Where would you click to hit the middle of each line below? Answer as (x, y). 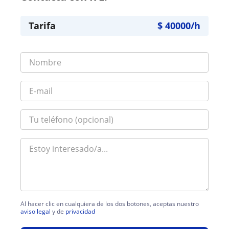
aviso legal (36, 212)
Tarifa (42, 26)
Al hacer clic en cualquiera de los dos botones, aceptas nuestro (110, 204)
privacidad (80, 212)
